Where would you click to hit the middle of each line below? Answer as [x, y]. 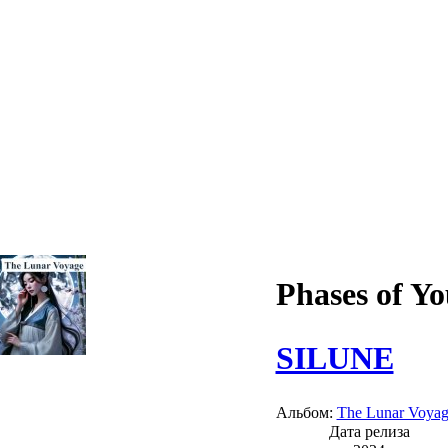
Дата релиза [369, 431]
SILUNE [334, 357]
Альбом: [306, 412]
